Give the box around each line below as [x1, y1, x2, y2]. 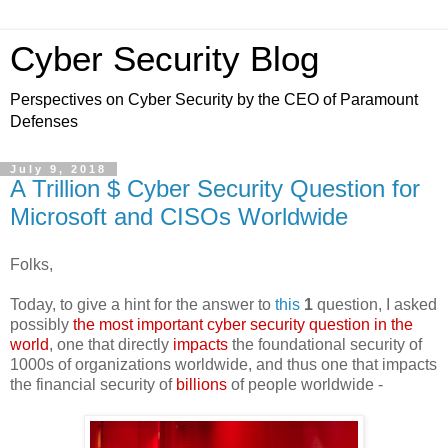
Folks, [10, 255, 53, 273]
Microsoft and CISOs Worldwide [10, 203, 348, 230]
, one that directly [49, 335, 173, 353]
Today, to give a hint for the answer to [10, 295, 275, 313]
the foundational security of [228, 335, 422, 353]
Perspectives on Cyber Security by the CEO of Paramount [10, 91, 418, 108]
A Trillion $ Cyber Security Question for [10, 175, 420, 202]
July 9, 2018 [10, 163, 107, 175]
